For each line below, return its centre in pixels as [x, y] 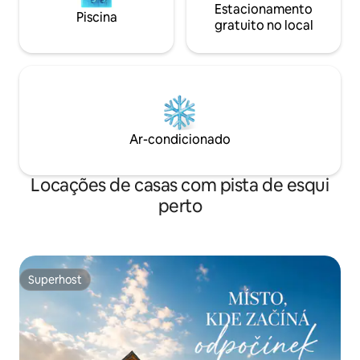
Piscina [96, 18]
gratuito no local [264, 26]
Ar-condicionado [180, 140]
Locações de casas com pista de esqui [180, 186]
